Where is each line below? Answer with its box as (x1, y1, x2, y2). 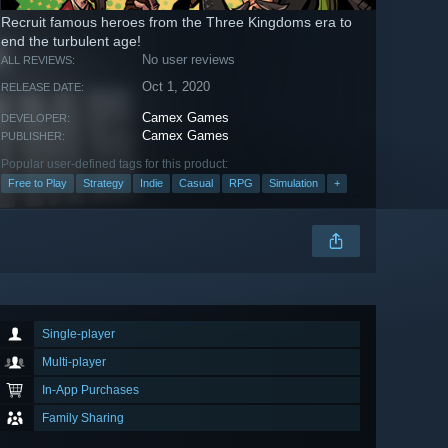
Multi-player (42, 355, 106, 370)
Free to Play (8, 177, 67, 190)
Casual (179, 177, 213, 190)
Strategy (83, 177, 124, 190)
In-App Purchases (42, 383, 139, 398)
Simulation (269, 177, 318, 190)
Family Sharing (42, 411, 124, 426)
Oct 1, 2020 (142, 79, 211, 95)
